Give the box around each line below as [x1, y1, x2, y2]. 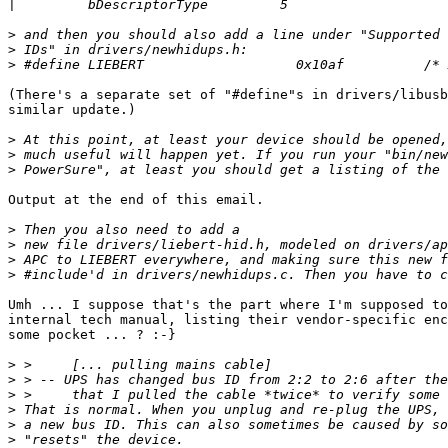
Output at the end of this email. [8, 192, 264, 208]
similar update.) [8, 102, 136, 118]
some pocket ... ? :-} [8, 327, 176, 343]
